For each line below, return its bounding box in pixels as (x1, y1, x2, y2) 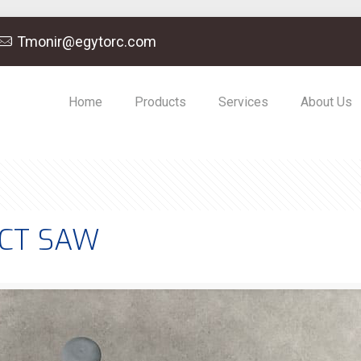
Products (134, 94, 186, 110)
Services (218, 94, 268, 110)
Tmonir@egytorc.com (16, 33, 156, 50)
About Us (300, 94, 352, 110)
